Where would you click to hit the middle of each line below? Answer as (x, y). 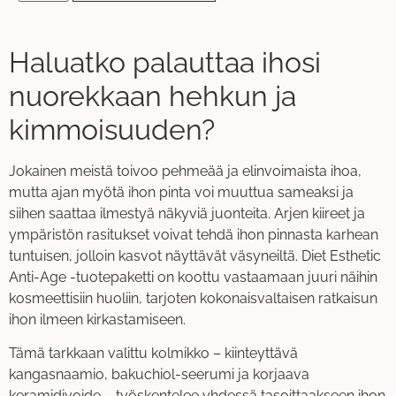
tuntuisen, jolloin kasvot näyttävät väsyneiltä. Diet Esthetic (195, 255)
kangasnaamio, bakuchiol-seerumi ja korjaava (159, 374)
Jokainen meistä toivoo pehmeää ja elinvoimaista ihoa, (185, 171)
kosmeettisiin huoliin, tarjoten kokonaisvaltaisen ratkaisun (193, 298)
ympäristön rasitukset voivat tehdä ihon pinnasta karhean (194, 234)
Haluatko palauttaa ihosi (165, 62)
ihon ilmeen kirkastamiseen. (97, 319)
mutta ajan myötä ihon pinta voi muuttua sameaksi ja (181, 192)
